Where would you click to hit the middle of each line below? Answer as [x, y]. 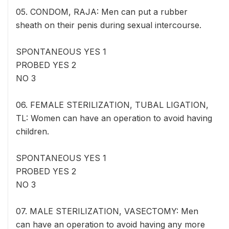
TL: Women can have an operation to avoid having [114, 118]
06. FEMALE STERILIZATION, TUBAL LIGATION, [112, 105]
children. [32, 131]
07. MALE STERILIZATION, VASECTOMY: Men [107, 211]
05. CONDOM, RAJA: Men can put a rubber [102, 12]
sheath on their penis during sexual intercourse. [109, 25]
